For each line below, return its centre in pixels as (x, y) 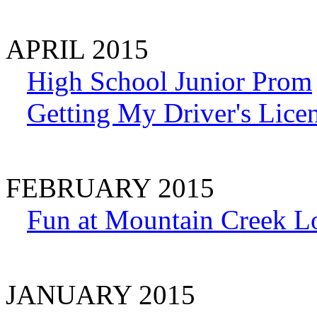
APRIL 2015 (77, 49)
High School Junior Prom (169, 81)
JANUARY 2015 (100, 294)
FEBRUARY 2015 (110, 188)
